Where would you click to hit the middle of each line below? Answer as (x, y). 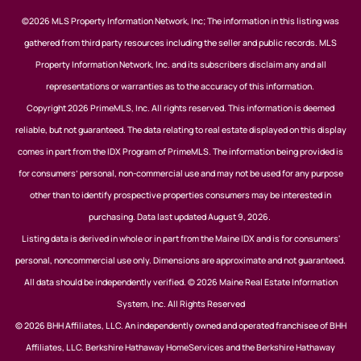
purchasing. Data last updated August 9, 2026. (180, 217)
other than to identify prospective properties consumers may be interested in (180, 195)
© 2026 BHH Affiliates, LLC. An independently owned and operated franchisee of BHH (180, 326)
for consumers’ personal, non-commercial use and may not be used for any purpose (180, 173)
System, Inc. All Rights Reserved (180, 304)
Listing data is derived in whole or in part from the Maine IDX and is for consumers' (180, 239)
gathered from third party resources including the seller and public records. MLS (180, 43)
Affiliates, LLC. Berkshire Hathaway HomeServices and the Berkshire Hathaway (180, 347)
